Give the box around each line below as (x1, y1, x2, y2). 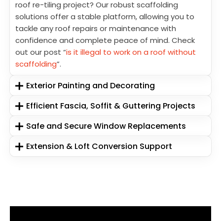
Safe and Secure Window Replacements (26, 120, 186, 132)
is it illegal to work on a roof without (66, 47, 196, 58)
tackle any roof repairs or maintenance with (15, 23, 176, 34)
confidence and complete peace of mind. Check (15, 35, 195, 46)
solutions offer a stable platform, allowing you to (15, 11, 194, 22)
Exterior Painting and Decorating (26, 80, 155, 92)
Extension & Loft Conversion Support (26, 141, 173, 152)
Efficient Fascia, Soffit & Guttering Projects (26, 100, 196, 112)
